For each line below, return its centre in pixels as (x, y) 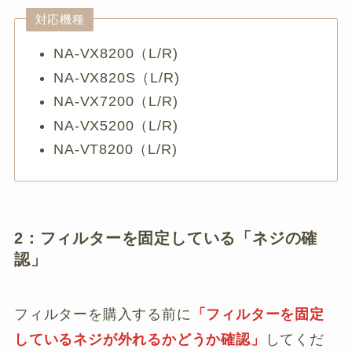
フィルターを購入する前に (103, 314)
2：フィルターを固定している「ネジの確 (166, 238)
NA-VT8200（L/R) (115, 150)
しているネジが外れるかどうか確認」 (139, 339)
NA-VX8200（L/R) (116, 54)
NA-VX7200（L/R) (116, 102)
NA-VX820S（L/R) (117, 77)
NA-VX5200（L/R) (116, 125)
